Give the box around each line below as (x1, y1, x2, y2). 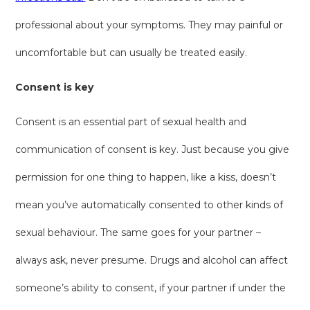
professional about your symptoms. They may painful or (15, 18, 284, 31)
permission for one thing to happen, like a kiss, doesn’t (15, 170, 277, 183)
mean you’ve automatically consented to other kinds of (15, 198, 284, 211)
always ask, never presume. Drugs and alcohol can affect (15, 253, 289, 266)
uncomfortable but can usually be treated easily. (15, 46, 248, 59)
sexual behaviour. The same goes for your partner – (15, 226, 262, 239)
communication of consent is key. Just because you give (15, 143, 290, 156)
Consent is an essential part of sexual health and (15, 115, 247, 128)
